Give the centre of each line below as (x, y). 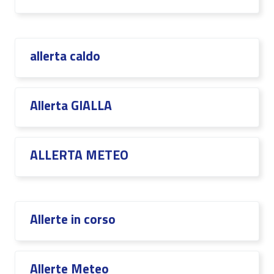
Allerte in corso (73, 219)
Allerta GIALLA (71, 105)
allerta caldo (65, 56)
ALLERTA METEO (79, 155)
